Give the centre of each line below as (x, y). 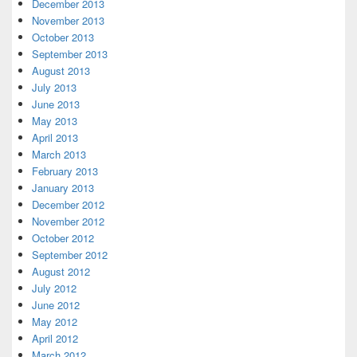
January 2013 (63, 188)
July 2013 (54, 88)
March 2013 (59, 155)
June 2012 (56, 305)
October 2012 (63, 238)
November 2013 (68, 21)
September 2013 (70, 54)
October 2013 (63, 37)
